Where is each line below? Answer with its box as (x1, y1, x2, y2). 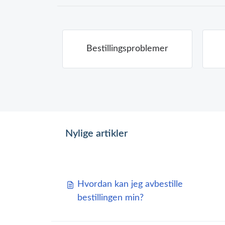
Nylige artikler (65, 129, 128, 139)
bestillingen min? (77, 193, 144, 203)
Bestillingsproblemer (86, 44, 168, 54)
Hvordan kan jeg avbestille (77, 180, 183, 189)
